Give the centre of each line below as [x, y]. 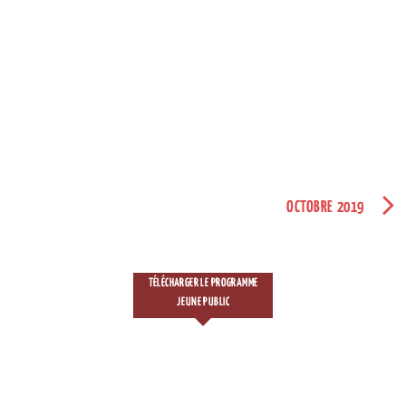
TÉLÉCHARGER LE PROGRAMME [203, 283]
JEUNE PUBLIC [203, 302]
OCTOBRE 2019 [325, 207]
